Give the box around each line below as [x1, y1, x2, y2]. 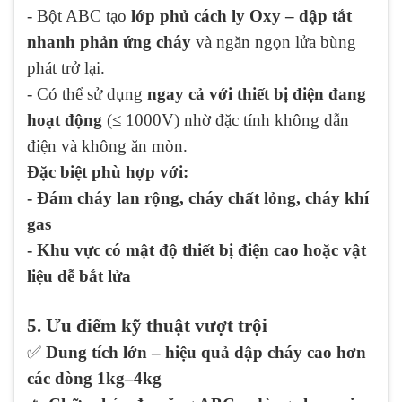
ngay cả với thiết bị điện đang [147, 84, 366, 104]
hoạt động [27, 110, 102, 130]
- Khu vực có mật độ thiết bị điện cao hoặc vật [27, 240, 366, 260]
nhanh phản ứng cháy [27, 32, 191, 52]
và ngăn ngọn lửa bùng [191, 32, 356, 52]
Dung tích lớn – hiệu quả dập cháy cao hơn [46, 343, 366, 363]
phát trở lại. [27, 58, 105, 78]
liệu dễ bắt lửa [27, 267, 131, 286]
